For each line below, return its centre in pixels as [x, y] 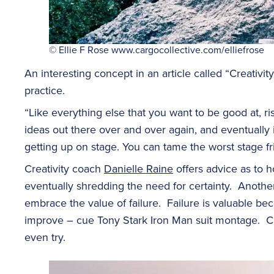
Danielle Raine [139, 168]
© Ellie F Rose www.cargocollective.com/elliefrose [157, 49]
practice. [45, 90]
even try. [45, 237]
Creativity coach [64, 168]
